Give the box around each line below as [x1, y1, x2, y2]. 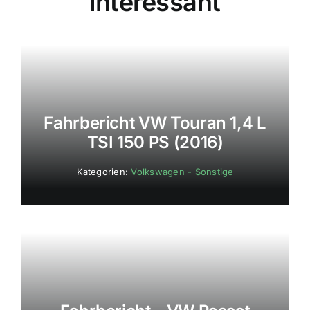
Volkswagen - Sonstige [131, 166, 234, 178]
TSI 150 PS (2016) [86, 132, 224, 153]
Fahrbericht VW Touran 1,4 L [44, 113, 266, 134]
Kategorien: [76, 166, 131, 178]
